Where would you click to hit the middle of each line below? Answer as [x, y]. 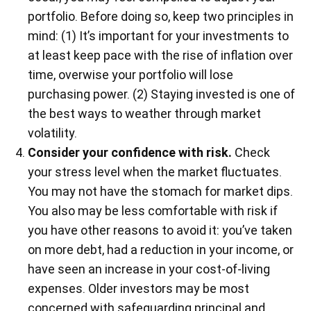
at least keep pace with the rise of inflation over [161, 56]
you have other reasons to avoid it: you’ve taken [160, 230]
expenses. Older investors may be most [139, 289]
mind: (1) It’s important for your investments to [159, 36]
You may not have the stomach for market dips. [161, 192]
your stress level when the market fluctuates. [155, 172]
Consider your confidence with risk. [132, 153]
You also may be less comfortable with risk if [153, 211]
